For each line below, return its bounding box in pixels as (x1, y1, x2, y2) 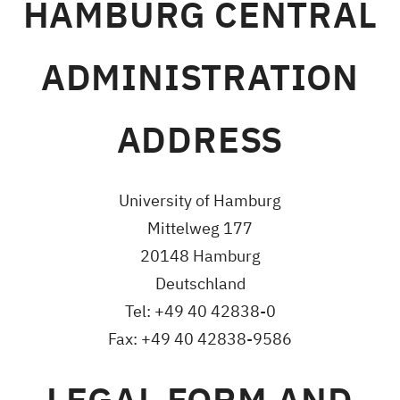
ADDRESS (116, 116, 284, 163)
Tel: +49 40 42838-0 (124, 301, 276, 322)
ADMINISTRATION (40, 54, 360, 101)
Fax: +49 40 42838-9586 (108, 329, 292, 350)
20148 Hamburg (139, 246, 261, 267)
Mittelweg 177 (147, 218, 253, 239)
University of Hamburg (119, 190, 281, 212)
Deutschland (154, 273, 246, 295)
